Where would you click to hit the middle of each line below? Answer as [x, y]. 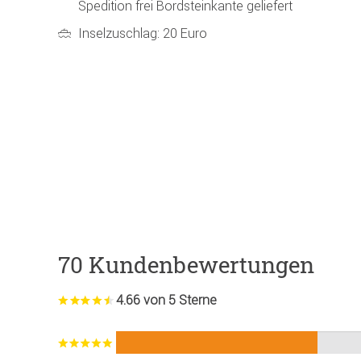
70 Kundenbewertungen [186, 264]
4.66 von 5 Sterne [166, 299]
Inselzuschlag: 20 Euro [143, 33]
